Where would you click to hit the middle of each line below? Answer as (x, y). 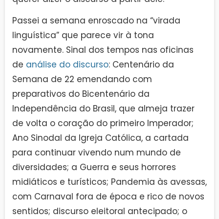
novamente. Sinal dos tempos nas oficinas (103, 50)
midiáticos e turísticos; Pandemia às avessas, (109, 182)
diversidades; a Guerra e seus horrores (94, 167)
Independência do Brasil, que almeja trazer (103, 108)
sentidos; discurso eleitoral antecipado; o (100, 211)
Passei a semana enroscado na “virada (96, 20)
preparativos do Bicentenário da (81, 94)
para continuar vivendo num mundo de (97, 152)
